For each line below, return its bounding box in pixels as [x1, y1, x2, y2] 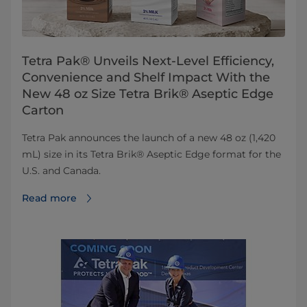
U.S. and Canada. [22, 164, 101, 177]
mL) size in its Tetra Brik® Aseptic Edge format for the [22, 148, 281, 161]
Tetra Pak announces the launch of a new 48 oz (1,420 [22, 132, 275, 145]
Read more [22, 192, 77, 205]
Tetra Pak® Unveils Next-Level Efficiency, [22, 53, 274, 69]
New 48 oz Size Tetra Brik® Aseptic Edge [22, 86, 273, 102]
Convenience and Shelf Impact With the [22, 70, 270, 86]
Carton [22, 103, 64, 119]
